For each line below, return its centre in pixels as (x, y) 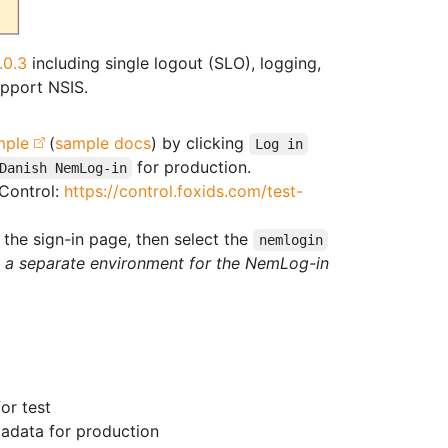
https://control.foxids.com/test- (184, 191)
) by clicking (200, 143)
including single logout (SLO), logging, (174, 63)
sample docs (103, 143)
